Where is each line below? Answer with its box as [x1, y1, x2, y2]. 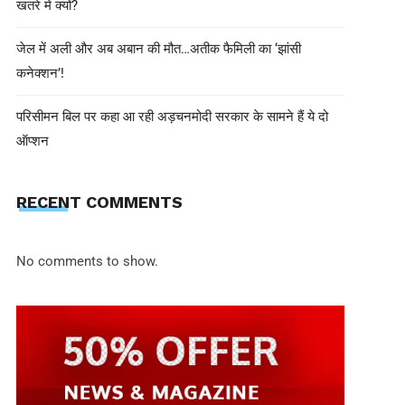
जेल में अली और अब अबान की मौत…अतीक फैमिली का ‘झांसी [15, 40, 301, 57]
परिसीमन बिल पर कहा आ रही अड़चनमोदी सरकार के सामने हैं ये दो [15, 108, 328, 125]
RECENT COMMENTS [15, 193, 183, 212]
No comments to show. [15, 253, 158, 270]
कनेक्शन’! [15, 64, 64, 81]
